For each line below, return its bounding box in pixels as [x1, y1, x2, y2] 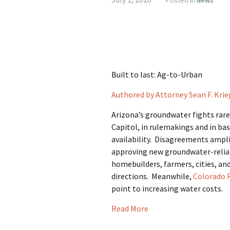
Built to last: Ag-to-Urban [111, 69, 202, 80]
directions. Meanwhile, [111, 171, 193, 181]
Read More [111, 203, 148, 214]
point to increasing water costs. [111, 183, 224, 194]
